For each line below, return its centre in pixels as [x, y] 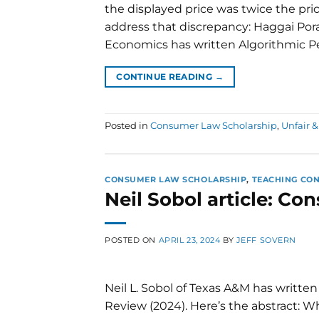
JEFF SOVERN [266, 240]
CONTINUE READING [166, 77]
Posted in [127, 125]
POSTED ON [132, 240]
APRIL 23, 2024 [189, 240]
